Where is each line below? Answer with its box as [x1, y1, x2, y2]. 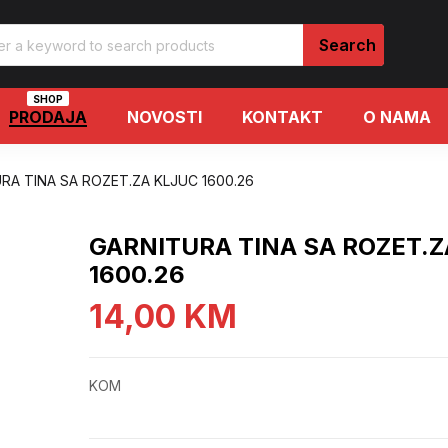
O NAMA [363, 107, 431, 128]
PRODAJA [9, 107, 87, 128]
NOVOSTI [127, 107, 202, 128]
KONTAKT [242, 107, 323, 128]
